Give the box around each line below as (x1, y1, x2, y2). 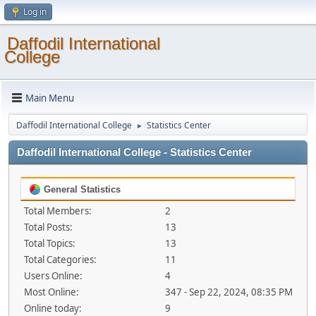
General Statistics (41, 184, 121, 195)
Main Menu (25, 91, 74, 104)
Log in (23, 6, 47, 18)
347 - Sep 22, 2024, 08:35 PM (164, 286, 293, 298)
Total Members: (24, 205, 92, 217)
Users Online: (24, 269, 83, 282)
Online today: (24, 302, 82, 315)
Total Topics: (24, 237, 75, 250)
